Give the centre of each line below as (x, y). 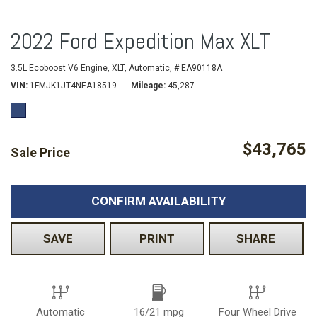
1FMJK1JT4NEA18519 (73, 86)
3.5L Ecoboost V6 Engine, (60, 68)
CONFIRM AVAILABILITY (158, 201)
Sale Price (40, 153)
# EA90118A (198, 68)
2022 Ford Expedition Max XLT (140, 41)
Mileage (147, 86)
